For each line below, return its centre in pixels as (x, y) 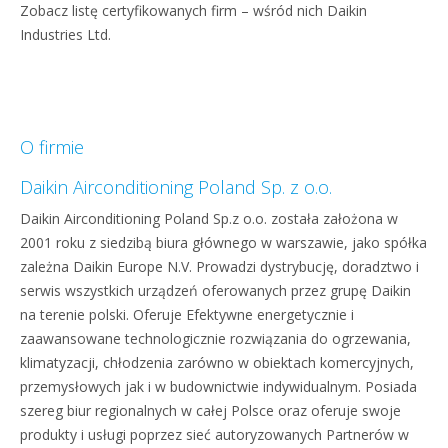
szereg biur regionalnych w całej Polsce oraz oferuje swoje (210, 410)
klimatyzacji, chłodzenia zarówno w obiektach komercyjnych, (217, 362)
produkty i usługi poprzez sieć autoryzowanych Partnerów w (214, 434)
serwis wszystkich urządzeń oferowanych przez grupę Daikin (215, 290)
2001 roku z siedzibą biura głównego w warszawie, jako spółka (223, 242)
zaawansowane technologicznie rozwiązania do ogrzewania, (215, 338)
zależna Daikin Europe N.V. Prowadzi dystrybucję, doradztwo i (219, 266)
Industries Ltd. (65, 34)
